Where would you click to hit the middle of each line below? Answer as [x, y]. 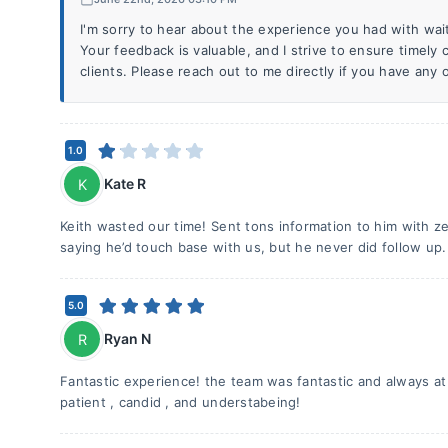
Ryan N [127, 338]
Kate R [125, 183]
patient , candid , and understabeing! [180, 402]
